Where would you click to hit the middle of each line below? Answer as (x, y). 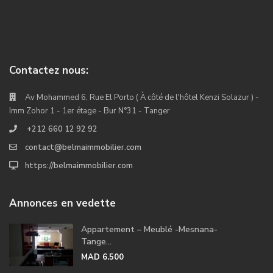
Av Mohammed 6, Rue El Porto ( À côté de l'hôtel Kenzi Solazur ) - (142, 97)
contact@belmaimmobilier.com (83, 147)
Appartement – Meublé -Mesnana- (149, 229)
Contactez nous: (49, 70)
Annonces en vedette (62, 203)
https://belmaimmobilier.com (79, 165)
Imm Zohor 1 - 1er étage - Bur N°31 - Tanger (90, 111)
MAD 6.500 (102, 257)
